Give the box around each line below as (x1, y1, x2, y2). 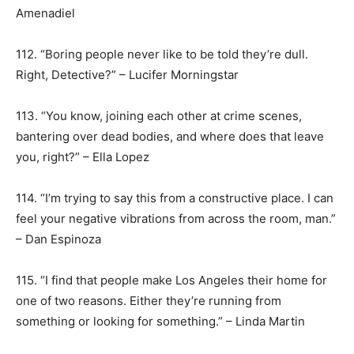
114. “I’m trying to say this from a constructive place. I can (16, 190, 333, 205)
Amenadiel (16, 6, 75, 21)
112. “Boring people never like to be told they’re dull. (16, 47, 308, 62)
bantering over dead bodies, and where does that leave (16, 129, 324, 144)
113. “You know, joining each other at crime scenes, (16, 108, 302, 123)
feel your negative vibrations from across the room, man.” (16, 211, 336, 226)
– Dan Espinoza (16, 232, 101, 247)
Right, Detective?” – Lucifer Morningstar (16, 67, 239, 82)
